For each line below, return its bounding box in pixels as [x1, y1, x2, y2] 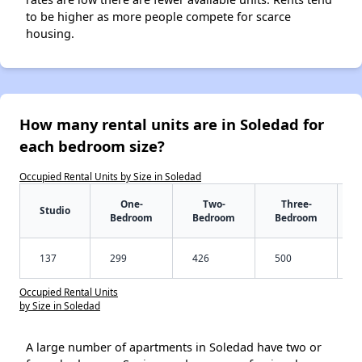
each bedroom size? [19, 135, 165, 156]
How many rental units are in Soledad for [19, 113, 324, 134]
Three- [280, 196, 312, 210]
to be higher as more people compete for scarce [26, 8, 291, 24]
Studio [40, 203, 70, 217]
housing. [26, 25, 74, 41]
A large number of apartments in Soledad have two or [26, 339, 322, 355]
